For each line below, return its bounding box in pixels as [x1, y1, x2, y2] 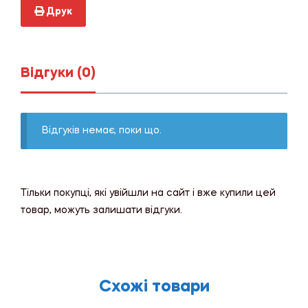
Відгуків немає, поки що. [42, 126, 162, 136]
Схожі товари [98, 278, 210, 295]
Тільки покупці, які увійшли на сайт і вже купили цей [21, 188, 276, 199]
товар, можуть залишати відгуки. [21, 206, 182, 216]
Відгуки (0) [21, 67, 96, 81]
